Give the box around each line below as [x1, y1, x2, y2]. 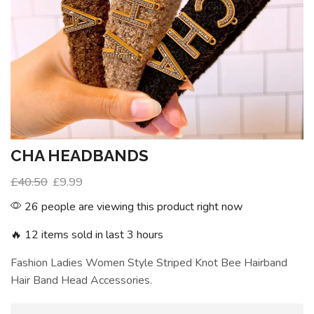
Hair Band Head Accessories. [11, 273, 152, 288]
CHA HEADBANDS [11, 146, 149, 165]
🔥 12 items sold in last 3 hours [11, 227, 163, 243]
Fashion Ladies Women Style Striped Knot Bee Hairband [11, 255, 287, 271]
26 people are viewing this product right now [22, 199, 243, 214]
